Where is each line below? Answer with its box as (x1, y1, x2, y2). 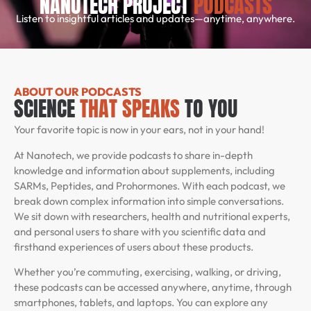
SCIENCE (14, 93, 80, 125)
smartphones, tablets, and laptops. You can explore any (14, 296, 268, 310)
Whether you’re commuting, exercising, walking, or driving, (14, 265, 281, 279)
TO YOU (185, 93, 237, 125)
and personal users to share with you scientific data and (14, 224, 266, 238)
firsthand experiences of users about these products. (14, 239, 255, 253)
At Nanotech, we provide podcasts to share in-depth (14, 148, 253, 162)
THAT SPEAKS (80, 93, 185, 125)
